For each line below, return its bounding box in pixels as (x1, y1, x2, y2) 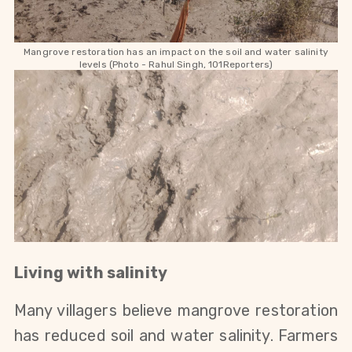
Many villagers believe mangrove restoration (14, 301, 338, 321)
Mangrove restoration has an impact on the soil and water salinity (24, 46, 328, 57)
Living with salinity (14, 263, 168, 283)
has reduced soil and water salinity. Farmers (14, 326, 338, 346)
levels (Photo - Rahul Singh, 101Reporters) (79, 58, 273, 70)
